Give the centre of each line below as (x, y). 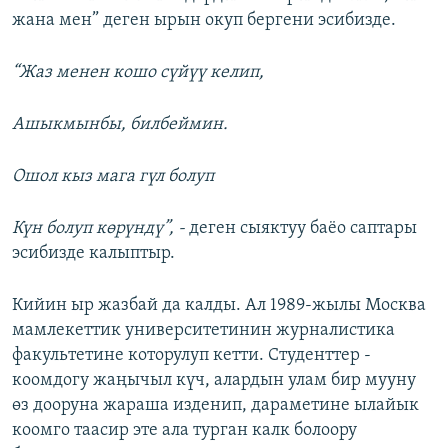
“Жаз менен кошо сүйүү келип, (138, 73)
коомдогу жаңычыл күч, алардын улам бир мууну (214, 381)
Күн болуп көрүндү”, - (98, 229)
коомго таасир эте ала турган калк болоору (184, 431)
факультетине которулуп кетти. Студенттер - (191, 356)
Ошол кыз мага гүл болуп (113, 177)
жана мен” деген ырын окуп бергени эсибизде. (204, 21)
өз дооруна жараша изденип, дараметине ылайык (215, 406)
